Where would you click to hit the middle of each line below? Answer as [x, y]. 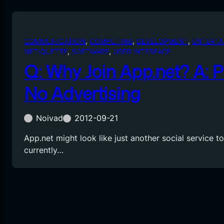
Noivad [49, 118]
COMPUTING [111, 41]
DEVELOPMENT [162, 41]
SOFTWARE [90, 51]
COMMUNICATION [55, 41]
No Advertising [82, 93]
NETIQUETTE [46, 51]
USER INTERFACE [142, 51]
